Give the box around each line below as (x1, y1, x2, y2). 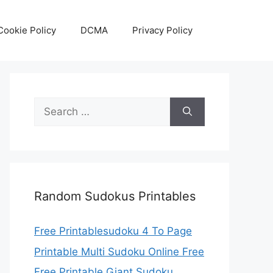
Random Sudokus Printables (34, 189, 196, 204)
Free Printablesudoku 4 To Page (34, 225, 192, 237)
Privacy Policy (132, 24, 193, 36)
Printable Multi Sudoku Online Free (34, 245, 204, 258)
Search (34, 98, 68, 110)
